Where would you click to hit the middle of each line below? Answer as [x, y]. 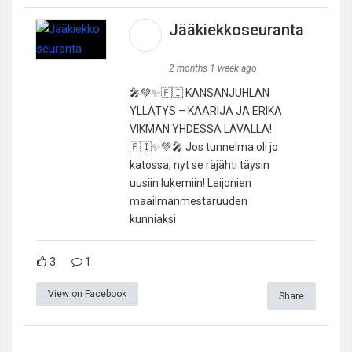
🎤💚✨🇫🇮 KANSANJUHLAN [199, 92]
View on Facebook [87, 293]
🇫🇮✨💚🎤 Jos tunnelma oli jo [203, 147]
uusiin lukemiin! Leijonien [190, 183]
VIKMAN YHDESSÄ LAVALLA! [200, 128]
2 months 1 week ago [213, 68]
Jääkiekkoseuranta [236, 29]
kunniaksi [152, 219]
